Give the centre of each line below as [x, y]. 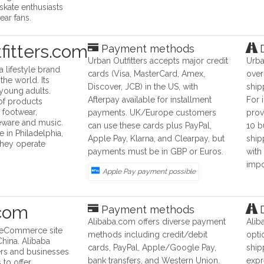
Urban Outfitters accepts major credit [158, 61]
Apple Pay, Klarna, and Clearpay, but [156, 139]
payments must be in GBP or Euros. [156, 152]
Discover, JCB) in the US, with [143, 87]
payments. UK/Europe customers [152, 113]
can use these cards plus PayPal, [150, 126]
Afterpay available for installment [150, 100]
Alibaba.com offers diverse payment [157, 222]
